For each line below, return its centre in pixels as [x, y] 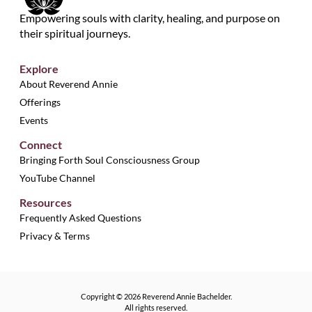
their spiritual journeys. [75, 33]
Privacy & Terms [55, 236]
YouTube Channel [57, 178]
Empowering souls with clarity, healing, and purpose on [150, 18]
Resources [46, 202]
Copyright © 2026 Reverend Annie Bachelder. [156, 296]
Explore [39, 69]
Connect [41, 145]
